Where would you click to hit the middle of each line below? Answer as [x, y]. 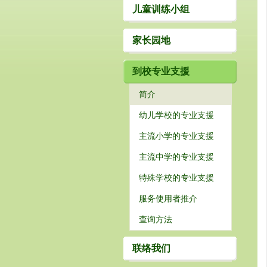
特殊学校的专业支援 [176, 178]
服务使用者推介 [168, 198]
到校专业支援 [161, 71]
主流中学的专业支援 [176, 157]
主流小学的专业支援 [176, 136]
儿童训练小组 [161, 9]
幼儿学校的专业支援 [176, 115]
